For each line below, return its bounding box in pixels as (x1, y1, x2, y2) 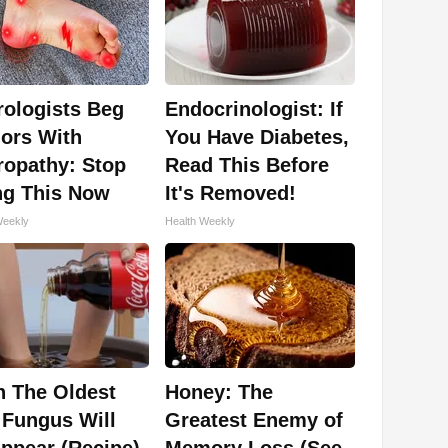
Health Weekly (165, 215, 235, 228)
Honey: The (165, 381, 273, 404)
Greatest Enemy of (165, 409, 343, 432)
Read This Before (165, 154, 329, 177)
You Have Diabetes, (165, 126, 349, 149)
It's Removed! (165, 182, 296, 205)
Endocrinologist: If (165, 98, 343, 121)
